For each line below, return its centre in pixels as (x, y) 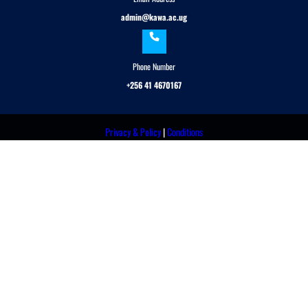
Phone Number (154, 67)
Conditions (185, 132)
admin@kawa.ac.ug (154, 17)
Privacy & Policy (133, 132)
